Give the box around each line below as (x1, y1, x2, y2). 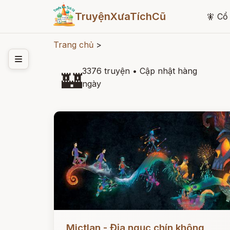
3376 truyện (82, 66, 130, 76)
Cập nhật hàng (140, 66, 197, 76)
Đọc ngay (54, 215, 91, 225)
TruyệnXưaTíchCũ (74, 10, 166, 23)
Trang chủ (53, 40, 93, 50)
